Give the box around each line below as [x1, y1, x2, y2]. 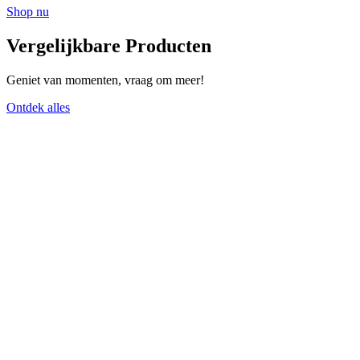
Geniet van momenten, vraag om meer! [6, 72, 204, 87]
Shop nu [6, 5, 49, 19]
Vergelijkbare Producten [6, 35, 211, 57]
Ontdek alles [6, 100, 70, 114]
